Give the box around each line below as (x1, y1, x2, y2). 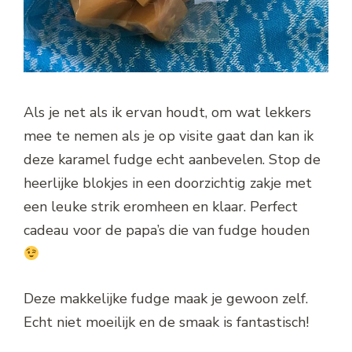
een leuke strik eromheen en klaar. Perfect (24, 196, 298, 216)
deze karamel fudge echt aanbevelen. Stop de (24, 149, 321, 169)
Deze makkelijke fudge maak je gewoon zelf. (24, 288, 308, 308)
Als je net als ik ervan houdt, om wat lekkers (24, 102, 311, 122)
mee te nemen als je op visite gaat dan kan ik (24, 126, 313, 145)
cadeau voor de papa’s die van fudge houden (24, 220, 310, 240)
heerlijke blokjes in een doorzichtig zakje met (24, 173, 312, 192)
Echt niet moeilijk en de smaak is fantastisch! (24, 312, 309, 332)
